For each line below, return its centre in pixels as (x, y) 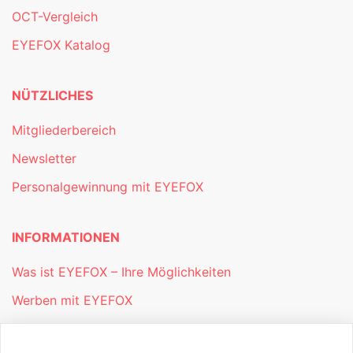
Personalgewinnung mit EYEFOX (108, 187)
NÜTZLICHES (52, 96)
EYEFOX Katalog (61, 45)
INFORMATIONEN (66, 238)
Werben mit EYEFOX (72, 301)
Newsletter (44, 159)
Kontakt (35, 329)
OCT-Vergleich (55, 17)
